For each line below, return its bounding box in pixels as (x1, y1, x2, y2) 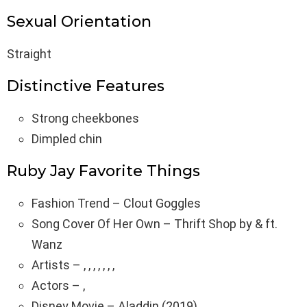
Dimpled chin (32, 132, 102, 147)
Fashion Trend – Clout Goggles (32, 196, 201, 211)
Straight (7, 47, 51, 62)
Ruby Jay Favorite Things (7, 162, 200, 181)
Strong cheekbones (32, 111, 139, 126)
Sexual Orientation (7, 12, 151, 32)
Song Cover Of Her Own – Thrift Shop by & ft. (32, 217, 278, 232)
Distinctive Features (7, 77, 164, 96)
